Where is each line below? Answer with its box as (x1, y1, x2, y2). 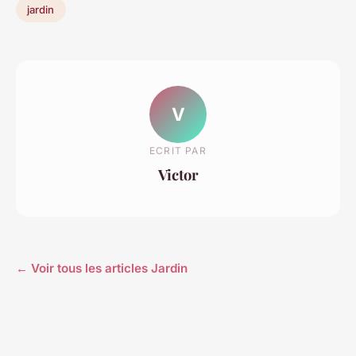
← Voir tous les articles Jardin (16, 260, 188, 276)
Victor (157, 164, 199, 184)
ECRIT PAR (149, 144, 207, 157)
